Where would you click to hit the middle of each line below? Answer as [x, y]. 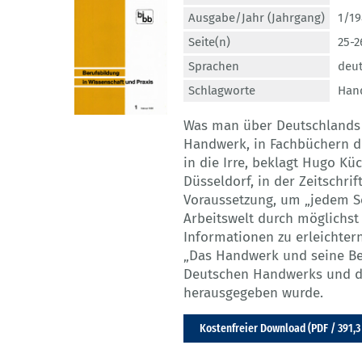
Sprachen [214, 67]
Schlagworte [222, 91]
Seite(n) [209, 42]
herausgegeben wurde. [253, 293]
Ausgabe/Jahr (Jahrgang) [257, 18]
